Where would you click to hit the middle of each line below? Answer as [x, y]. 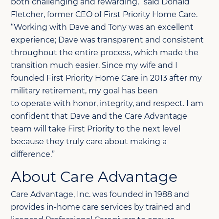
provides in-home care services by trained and [101, 207]
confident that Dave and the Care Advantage [99, 116]
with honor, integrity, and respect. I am [128, 103]
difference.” [33, 154]
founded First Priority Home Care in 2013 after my [107, 78]
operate [36, 103]
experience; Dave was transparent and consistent [108, 40]
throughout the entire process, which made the [105, 52]
